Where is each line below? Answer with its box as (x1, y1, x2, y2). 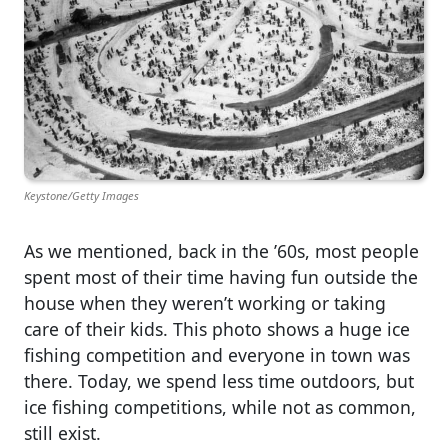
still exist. (24, 421, 101, 446)
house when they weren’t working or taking (24, 291, 386, 316)
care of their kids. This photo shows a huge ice (24, 317, 410, 342)
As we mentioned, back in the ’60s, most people (24, 239, 419, 264)
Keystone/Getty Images (24, 187, 139, 203)
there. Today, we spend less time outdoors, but (24, 369, 414, 394)
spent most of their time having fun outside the (24, 265, 418, 290)
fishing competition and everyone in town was (24, 343, 410, 368)
